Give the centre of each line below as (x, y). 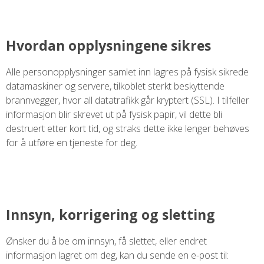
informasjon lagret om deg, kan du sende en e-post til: (117, 255)
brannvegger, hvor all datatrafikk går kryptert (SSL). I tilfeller (128, 100)
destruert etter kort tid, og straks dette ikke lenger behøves (128, 129)
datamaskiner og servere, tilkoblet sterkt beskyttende (115, 86)
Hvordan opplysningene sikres (108, 46)
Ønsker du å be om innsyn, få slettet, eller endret (106, 241)
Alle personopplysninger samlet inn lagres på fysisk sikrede (127, 72)
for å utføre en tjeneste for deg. (72, 143)
